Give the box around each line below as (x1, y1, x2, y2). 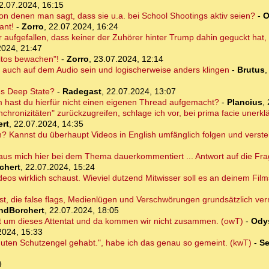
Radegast (62, 86, 101, 97)
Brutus (237, 65, 265, 75)
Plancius (226, 97, 262, 107)
